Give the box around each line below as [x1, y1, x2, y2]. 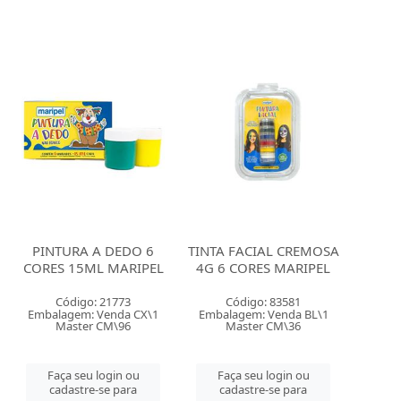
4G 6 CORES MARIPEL [196, 259, 331, 277]
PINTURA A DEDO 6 [32, 242, 155, 260]
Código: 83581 [226, 294, 302, 310]
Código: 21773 [55, 294, 132, 310]
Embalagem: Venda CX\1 [28, 306, 159, 322]
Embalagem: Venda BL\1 [198, 306, 328, 322]
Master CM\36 [226, 318, 302, 334]
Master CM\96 [55, 318, 132, 334]
